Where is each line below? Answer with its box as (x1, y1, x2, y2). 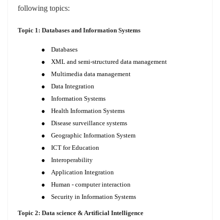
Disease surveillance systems (51, 119, 127, 127)
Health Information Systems (51, 107, 125, 114)
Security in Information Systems (51, 193, 136, 200)
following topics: (18, 4, 70, 12)
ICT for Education (51, 144, 99, 151)
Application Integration (51, 168, 114, 176)
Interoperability (51, 156, 93, 164)
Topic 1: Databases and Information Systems (18, 27, 140, 34)
